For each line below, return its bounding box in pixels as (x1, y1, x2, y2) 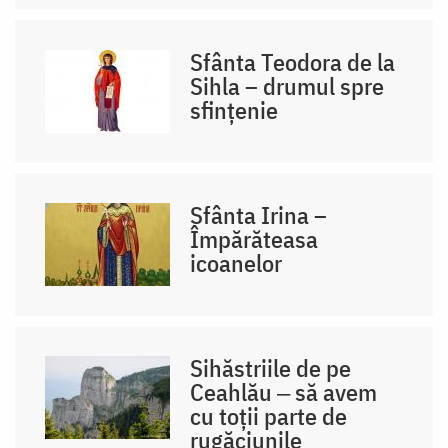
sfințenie (190, 93, 279, 126)
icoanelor (190, 246, 283, 279)
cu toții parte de (190, 399, 348, 432)
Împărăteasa (190, 222, 319, 255)
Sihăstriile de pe (190, 351, 352, 384)
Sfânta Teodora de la (190, 45, 396, 78)
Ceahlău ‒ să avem (190, 375, 378, 408)
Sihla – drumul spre (190, 69, 385, 102)
